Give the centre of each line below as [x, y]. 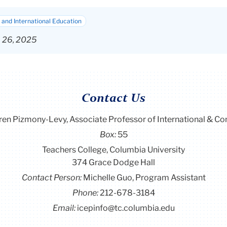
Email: [65, 208]
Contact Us [113, 99]
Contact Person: [52, 178]
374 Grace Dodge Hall [113, 163]
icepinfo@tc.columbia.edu [126, 208]
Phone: [86, 193]
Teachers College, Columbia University [113, 150]
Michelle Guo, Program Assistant [144, 178]
